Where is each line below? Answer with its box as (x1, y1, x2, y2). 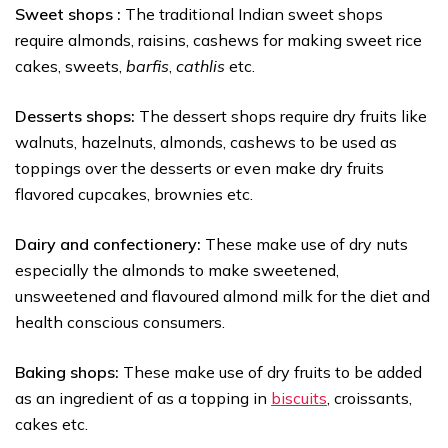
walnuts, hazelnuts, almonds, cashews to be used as (15, 132, 397, 152)
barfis (126, 56, 169, 76)
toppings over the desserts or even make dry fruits (15, 158, 384, 178)
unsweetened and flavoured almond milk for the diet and (15, 286, 430, 306)
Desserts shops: (15, 106, 139, 126)
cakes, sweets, (15, 56, 126, 76)
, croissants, (327, 388, 412, 408)
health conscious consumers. (15, 312, 225, 332)
